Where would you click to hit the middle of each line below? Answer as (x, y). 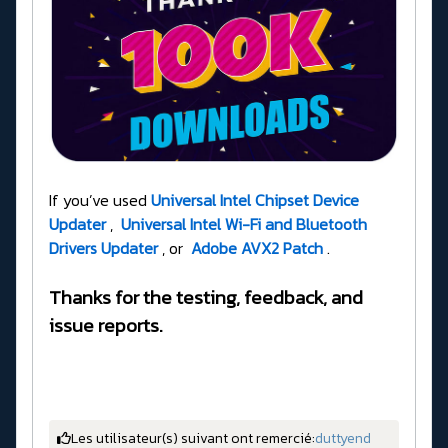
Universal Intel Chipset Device (255, 199)
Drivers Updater (103, 247)
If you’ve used (100, 199)
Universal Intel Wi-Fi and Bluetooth (244, 223)
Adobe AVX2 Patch (257, 247)
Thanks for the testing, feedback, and (206, 297)
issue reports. (106, 325)
